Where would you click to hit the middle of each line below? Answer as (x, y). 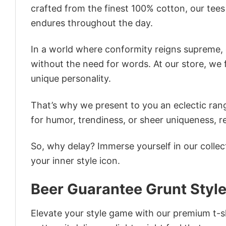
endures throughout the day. (92, 23)
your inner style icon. (75, 160)
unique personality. (71, 79)
